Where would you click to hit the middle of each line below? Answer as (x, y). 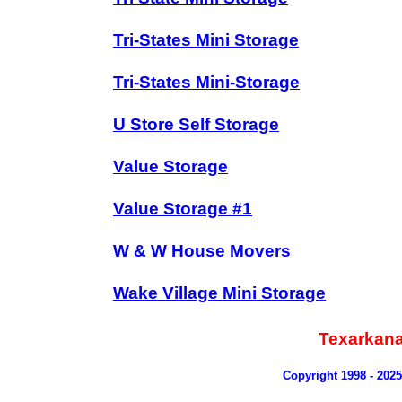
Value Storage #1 (183, 209)
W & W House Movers (202, 251)
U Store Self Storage (196, 124)
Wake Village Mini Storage (219, 293)
